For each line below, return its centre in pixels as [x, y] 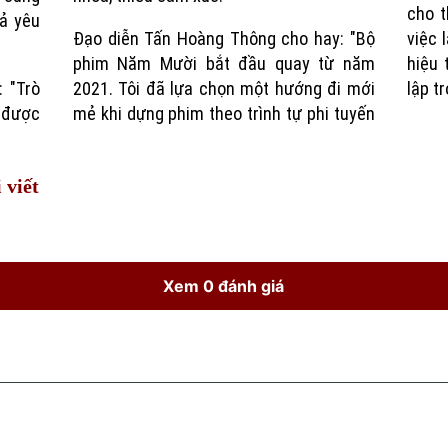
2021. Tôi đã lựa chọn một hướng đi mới [223, 89]
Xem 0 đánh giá [224, 286]
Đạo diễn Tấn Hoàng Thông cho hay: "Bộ [223, 39]
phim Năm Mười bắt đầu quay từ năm [223, 64]
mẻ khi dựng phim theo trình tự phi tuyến [223, 114]
